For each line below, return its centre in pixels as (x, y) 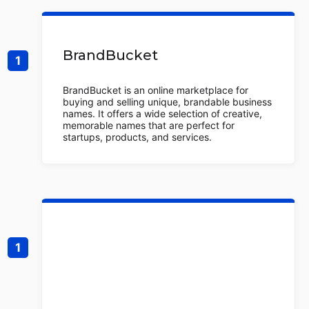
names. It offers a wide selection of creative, (162, 113)
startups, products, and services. (137, 137)
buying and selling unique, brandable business (167, 102)
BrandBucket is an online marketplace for (156, 90)
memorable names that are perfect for (149, 125)
